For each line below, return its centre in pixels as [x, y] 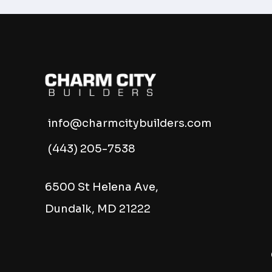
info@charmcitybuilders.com [130, 124]
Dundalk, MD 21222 [98, 209]
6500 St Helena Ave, [102, 187]
